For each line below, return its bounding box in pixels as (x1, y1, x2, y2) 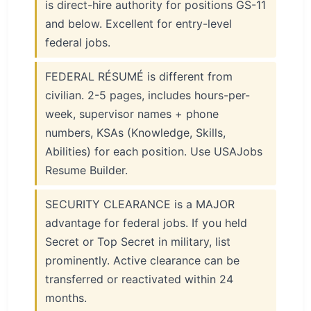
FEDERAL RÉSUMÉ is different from (45, 69, 233, 83)
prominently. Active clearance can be (45, 253, 239, 267)
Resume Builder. (45, 163, 128, 177)
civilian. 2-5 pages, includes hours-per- (45, 88, 250, 102)
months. (45, 291, 87, 305)
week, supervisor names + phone (45, 107, 219, 121)
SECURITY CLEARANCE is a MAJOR (45, 197, 235, 211)
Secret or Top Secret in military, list (45, 235, 230, 249)
